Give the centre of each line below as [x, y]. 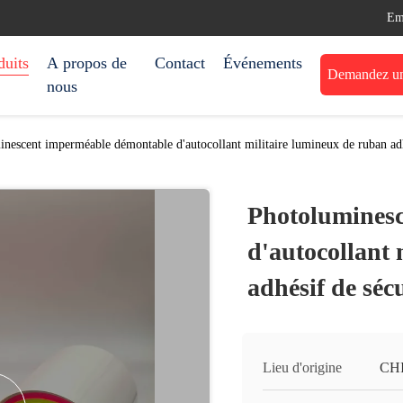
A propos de [87, 63]
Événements [263, 63]
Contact [180, 63]
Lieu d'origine [302, 367]
